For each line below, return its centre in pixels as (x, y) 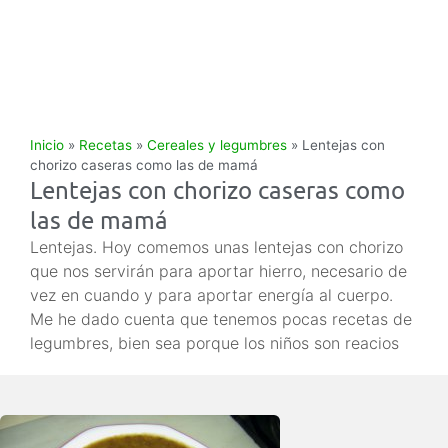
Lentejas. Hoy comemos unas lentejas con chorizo (216, 247)
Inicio (47, 145)
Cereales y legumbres (217, 145)
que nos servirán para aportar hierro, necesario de (218, 271)
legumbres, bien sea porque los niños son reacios (214, 343)
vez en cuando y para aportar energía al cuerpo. (211, 295)
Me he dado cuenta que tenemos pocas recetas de (221, 319)
